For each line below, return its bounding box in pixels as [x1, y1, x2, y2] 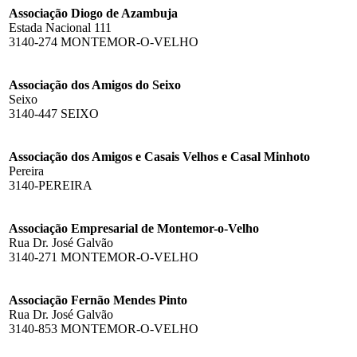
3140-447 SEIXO [9, 106, 99, 120]
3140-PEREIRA [9, 178, 92, 192]
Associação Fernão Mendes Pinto [9, 292, 187, 307]
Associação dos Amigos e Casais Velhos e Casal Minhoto [9, 149, 310, 163]
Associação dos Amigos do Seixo [9, 77, 181, 92]
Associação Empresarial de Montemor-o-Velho [9, 221, 259, 235]
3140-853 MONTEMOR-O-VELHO [9, 321, 198, 335]
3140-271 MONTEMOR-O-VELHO [9, 249, 198, 264]
